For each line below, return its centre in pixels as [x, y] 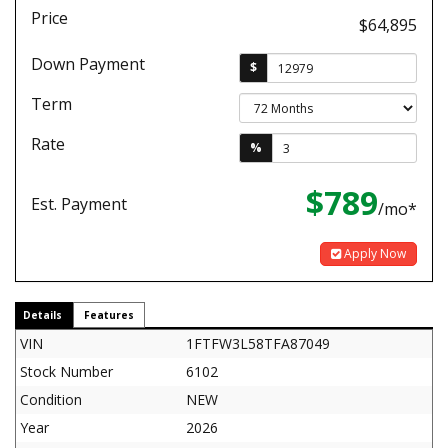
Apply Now [373, 253]
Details [42, 315]
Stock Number [66, 371]
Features [109, 315]
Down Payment [88, 64]
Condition [51, 399]
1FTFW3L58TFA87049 [258, 343]
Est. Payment [79, 204]
